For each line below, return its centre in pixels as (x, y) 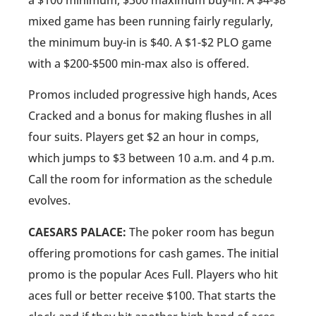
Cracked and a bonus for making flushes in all (150, 116)
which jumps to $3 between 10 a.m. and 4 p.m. (151, 158)
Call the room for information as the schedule (150, 180)
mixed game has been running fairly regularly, (151, 21)
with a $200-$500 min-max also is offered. (139, 63)
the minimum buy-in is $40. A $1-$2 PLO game (150, 42)
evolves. (49, 201)
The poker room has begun (200, 232)
